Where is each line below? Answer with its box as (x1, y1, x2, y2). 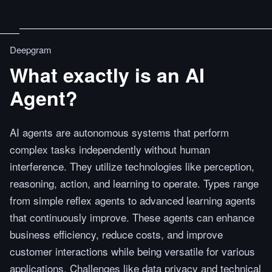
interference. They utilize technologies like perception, (10, 158, 254, 174)
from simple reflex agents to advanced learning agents (10, 192, 256, 208)
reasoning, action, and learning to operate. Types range (10, 175, 259, 191)
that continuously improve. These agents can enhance (10, 209, 254, 225)
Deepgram (10, 43, 52, 56)
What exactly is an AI (10, 61, 205, 89)
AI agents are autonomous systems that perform (10, 124, 229, 140)
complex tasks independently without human (10, 141, 210, 157)
